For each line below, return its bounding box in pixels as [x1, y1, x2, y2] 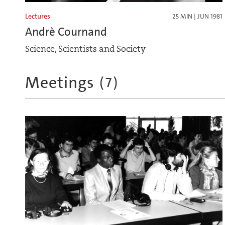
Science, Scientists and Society [25, 43, 146, 55]
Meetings [25, 72, 94, 93]
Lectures [25, 12, 50, 21]
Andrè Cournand [25, 24, 107, 40]
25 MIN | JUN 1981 [172, 12, 222, 21]
